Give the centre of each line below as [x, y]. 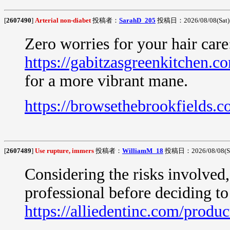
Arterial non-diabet [63, 20]
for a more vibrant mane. [106, 81]
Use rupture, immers [64, 151]
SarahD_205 [137, 20]
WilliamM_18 [143, 151]
